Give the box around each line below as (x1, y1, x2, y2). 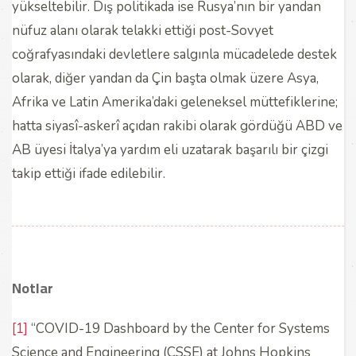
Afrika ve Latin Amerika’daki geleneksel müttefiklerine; (12, 92, 338, 111)
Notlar (12, 274, 53, 301)
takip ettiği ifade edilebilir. (12, 164, 175, 183)
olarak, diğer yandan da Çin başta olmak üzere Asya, (12, 68, 319, 87)
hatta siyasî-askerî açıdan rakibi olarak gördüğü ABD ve (12, 116, 342, 135)
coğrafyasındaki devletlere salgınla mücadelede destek (12, 44, 337, 64)
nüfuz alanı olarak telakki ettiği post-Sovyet (12, 21, 273, 40)
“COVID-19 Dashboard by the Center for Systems (28, 319, 330, 338)
